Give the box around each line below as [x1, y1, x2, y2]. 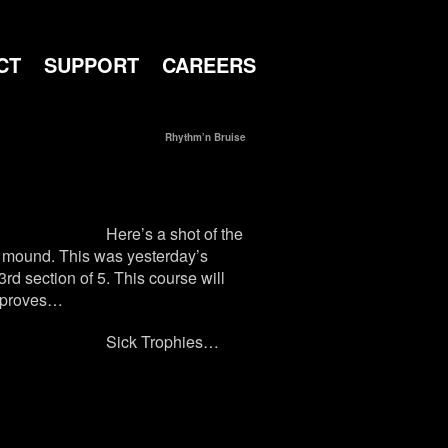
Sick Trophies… [105, 330, 219, 353]
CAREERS [162, 50, 256, 79]
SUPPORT [44, 50, 139, 79]
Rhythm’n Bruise [165, 130, 246, 144]
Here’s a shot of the [105, 222, 243, 245]
